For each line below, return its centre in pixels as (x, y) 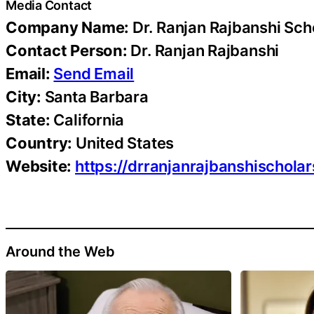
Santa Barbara (95, 96)
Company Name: (68, 27)
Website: (39, 166)
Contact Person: (67, 50)
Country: (39, 143)
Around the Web (60, 252)
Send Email (94, 73)
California (87, 120)
